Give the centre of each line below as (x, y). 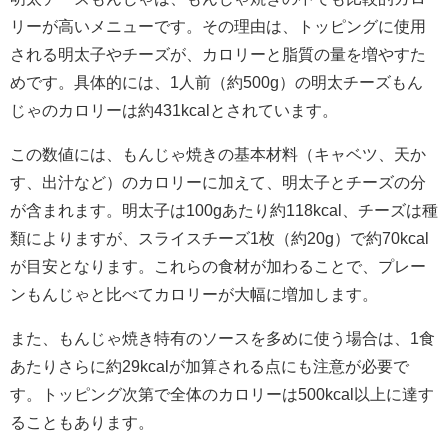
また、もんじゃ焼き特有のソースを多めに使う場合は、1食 (222, 337)
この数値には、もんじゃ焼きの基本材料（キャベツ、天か (218, 153)
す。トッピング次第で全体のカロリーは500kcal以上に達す (222, 393)
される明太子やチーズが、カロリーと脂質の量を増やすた (218, 53)
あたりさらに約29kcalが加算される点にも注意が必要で (209, 365)
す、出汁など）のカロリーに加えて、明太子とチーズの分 (218, 181)
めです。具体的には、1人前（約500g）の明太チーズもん (216, 81)
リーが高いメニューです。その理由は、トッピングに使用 (218, 25)
